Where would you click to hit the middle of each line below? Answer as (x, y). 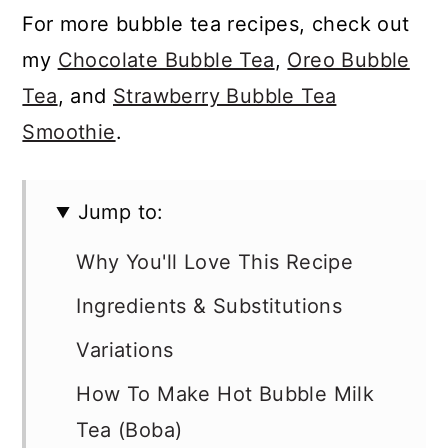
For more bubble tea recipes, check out (216, 24)
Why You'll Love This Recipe (215, 262)
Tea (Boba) (129, 430)
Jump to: (120, 212)
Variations (125, 350)
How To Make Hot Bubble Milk (225, 394)
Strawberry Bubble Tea (225, 96)
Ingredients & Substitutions (209, 306)
